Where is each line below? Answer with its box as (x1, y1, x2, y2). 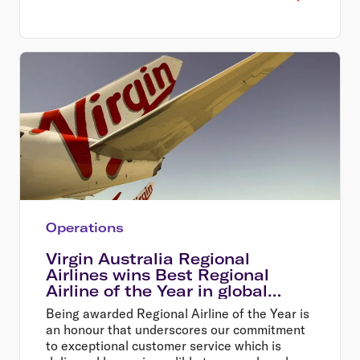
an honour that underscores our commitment (46, 321, 305, 337)
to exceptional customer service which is (46, 337, 281, 354)
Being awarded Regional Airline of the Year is (46, 305, 309, 321)
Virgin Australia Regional (46, 248, 250, 268)
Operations (46, 219, 124, 235)
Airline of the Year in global (46, 280, 268, 301)
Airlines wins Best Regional (46, 264, 269, 284)
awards (46, 297, 106, 317)
